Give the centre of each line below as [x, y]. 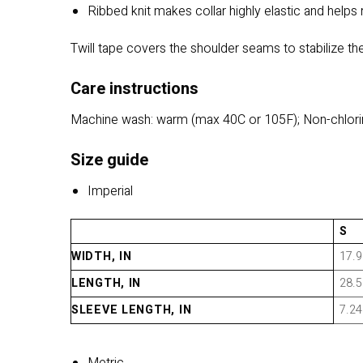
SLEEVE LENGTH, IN [132, 310]
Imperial [110, 191]
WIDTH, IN [102, 256]
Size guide [109, 160]
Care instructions [135, 89]
